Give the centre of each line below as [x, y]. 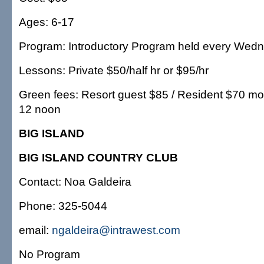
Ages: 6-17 [47, 22]
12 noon [40, 109]
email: [35, 230]
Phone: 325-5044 [63, 206]
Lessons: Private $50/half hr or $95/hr [114, 70]
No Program [49, 254]
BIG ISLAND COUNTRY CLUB [98, 157]
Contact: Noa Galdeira [75, 181]
